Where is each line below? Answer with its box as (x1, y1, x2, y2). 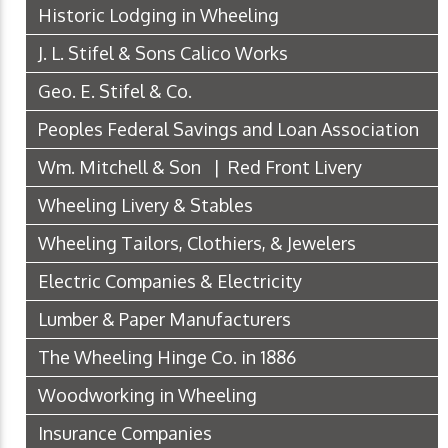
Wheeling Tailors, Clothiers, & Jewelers (38, 231, 356, 254)
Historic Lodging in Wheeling (38, 3, 279, 26)
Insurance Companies (38, 421, 212, 444)
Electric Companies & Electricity (38, 269, 302, 292)
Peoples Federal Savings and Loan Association (38, 117, 419, 140)
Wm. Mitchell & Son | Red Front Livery (38, 155, 362, 178)
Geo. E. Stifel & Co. (38, 79, 192, 102)
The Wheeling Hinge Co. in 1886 (38, 345, 296, 368)
